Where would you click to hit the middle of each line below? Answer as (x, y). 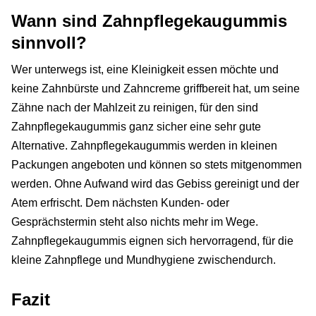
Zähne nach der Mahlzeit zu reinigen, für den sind (135, 108)
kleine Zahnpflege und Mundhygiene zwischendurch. (144, 260)
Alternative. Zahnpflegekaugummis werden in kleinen (144, 146)
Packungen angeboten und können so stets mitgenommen (157, 165)
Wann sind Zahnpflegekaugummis (149, 20)
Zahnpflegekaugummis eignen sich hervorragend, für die (152, 241)
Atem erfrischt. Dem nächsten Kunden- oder (120, 203)
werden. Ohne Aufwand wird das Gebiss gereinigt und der (155, 184)
